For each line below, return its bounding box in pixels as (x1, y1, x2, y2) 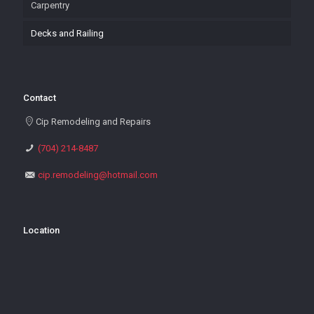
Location (23, 225, 60, 236)
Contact (23, 93, 56, 104)
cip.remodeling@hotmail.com (38, 170, 158, 181)
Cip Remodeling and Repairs (36, 116, 151, 128)
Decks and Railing (31, 28, 104, 39)
